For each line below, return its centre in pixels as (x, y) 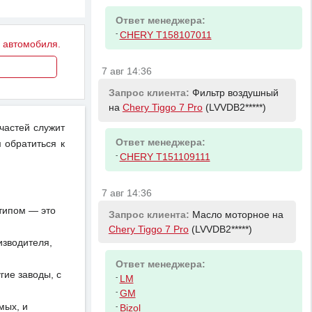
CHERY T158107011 (165, 36)
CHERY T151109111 (165, 157)
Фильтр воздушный (235, 93)
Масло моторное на (237, 214)
